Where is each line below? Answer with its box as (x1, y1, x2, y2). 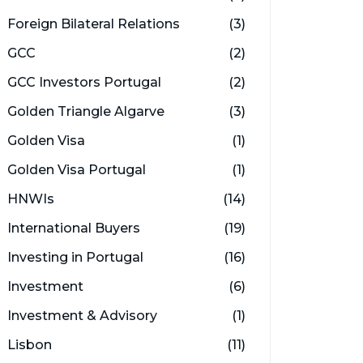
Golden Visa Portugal (7, 162, 146, 177)
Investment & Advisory (7, 308, 157, 323)
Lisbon (7, 337, 52, 352)
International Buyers (7, 220, 140, 236)
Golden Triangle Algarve (7, 104, 164, 119)
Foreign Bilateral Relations (7, 16, 180, 32)
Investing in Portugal (7, 250, 143, 265)
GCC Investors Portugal (7, 75, 161, 90)
